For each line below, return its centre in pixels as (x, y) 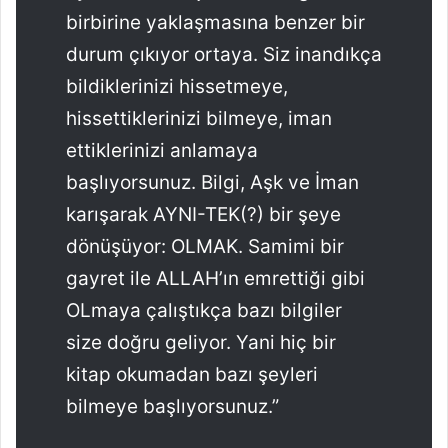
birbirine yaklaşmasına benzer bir (215, 22)
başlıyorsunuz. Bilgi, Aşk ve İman (212, 182)
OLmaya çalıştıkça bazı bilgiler (204, 310)
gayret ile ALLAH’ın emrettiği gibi (215, 278)
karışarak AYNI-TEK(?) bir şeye (203, 214)
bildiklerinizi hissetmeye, (177, 86)
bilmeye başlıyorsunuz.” (172, 406)
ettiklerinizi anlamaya (162, 150)
